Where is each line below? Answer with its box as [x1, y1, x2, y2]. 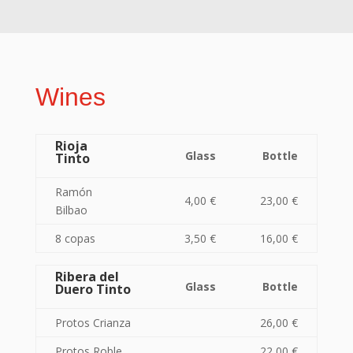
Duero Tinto [54, 281, 131, 298]
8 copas [54, 231, 95, 246]
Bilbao [54, 203, 87, 217]
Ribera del [54, 268, 119, 285]
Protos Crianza [54, 315, 131, 330]
